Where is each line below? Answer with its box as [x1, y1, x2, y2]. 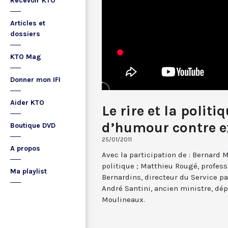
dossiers [10, 30, 40, 38]
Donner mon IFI [10, 75, 61, 84]
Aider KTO [10, 98, 44, 107]
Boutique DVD [10, 121, 55, 130]
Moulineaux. [102, 194, 145, 204]
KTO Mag [10, 52, 41, 61]
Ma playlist [10, 167, 47, 176]
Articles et [10, 19, 45, 27]
